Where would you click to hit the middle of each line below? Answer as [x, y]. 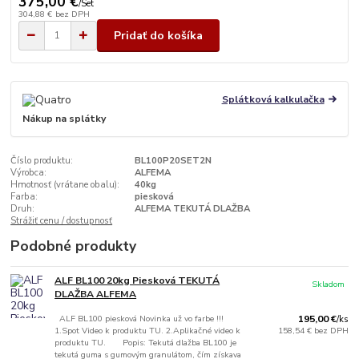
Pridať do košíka [158, 35]
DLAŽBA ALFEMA [96, 294]
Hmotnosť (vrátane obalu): [65, 185]
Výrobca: [29, 173]
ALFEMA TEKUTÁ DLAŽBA [192, 209]
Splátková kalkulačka [273, 99]
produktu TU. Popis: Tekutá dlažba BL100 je [146, 343]
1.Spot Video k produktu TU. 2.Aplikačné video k [148, 331]
